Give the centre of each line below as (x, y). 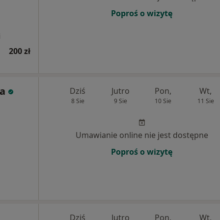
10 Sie (163, 101)
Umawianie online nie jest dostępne (142, 135)
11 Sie (206, 101)
